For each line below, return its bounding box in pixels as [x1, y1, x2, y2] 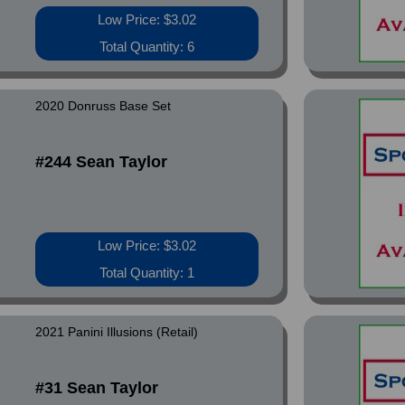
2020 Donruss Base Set [35, 99, 172, 113]
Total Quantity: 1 [99, 265, 195, 280]
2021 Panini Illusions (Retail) [35, 325, 199, 339]
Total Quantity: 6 [99, 39, 195, 54]
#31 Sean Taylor [35, 379, 159, 397]
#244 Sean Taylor [35, 153, 168, 171]
